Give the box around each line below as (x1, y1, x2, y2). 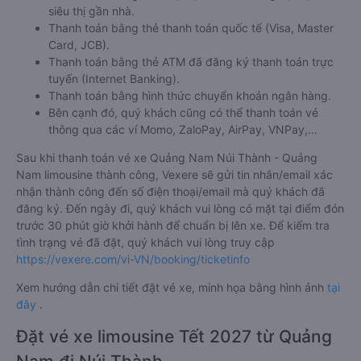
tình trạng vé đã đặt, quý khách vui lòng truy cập (16, 235, 275, 249)
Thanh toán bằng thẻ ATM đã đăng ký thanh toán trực (48, 55, 334, 68)
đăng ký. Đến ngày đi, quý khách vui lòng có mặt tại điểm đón (16, 201, 344, 215)
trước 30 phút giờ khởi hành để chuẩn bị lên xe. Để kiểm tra (16, 218, 330, 232)
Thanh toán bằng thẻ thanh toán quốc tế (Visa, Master (48, 21, 334, 35)
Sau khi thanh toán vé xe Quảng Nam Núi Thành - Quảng (16, 151, 317, 164)
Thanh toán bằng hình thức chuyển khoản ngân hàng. (48, 89, 331, 102)
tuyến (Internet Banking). (48, 72, 180, 85)
